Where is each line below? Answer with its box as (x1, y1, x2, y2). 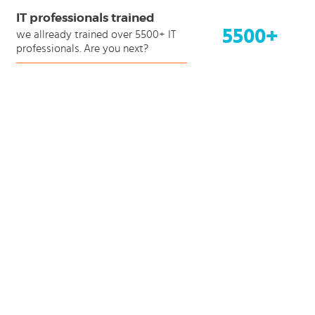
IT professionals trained (15, 10, 155, 25)
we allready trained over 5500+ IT (15, 29, 176, 40)
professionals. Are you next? (15, 43, 148, 54)
